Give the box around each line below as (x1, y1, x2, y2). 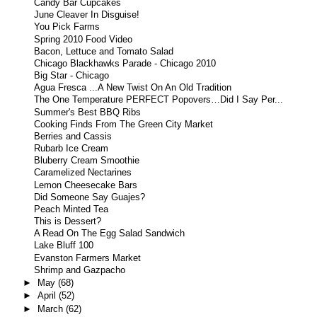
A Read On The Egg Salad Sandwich (34, 229, 185, 239)
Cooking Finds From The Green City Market (34, 119, 214, 129)
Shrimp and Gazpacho (34, 265, 126, 275)
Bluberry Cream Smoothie (34, 156, 140, 166)
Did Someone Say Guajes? (34, 192, 146, 202)
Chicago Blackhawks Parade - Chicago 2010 (34, 58, 217, 69)
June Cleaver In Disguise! (34, 10, 140, 21)
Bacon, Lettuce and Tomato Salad (34, 46, 174, 57)
